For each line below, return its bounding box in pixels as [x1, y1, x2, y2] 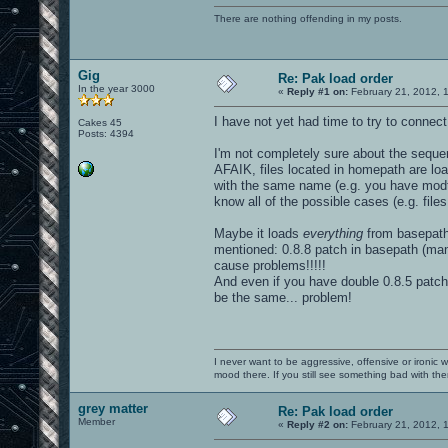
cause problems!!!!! [214, 257, 326, 273]
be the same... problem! [214, 289, 352, 305]
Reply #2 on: [287, 418, 348, 430]
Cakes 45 [78, 116, 122, 128]
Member [78, 415, 115, 427]
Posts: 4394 [78, 127, 134, 139]
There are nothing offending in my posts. [214, 12, 402, 24]
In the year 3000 [78, 82, 155, 94]
